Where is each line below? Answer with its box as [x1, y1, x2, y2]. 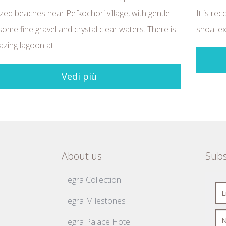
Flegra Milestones [62, 195, 126, 207]
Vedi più [61, 70, 97, 83]
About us [62, 149, 102, 163]
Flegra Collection [62, 174, 121, 186]
